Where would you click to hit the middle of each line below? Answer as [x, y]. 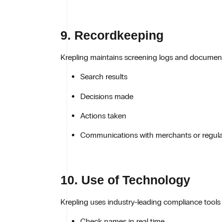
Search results [104, 77]
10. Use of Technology [125, 180]
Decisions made [107, 96]
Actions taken [103, 116]
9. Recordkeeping [112, 35]
